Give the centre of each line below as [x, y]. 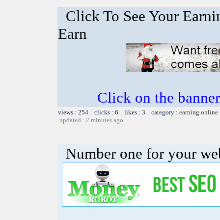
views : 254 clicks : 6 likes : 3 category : [119, 112]
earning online [199, 112]
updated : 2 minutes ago [91, 120]
